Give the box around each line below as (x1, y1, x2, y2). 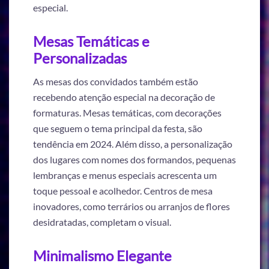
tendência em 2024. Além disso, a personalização (33, 138, 232, 150)
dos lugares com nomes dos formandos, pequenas (33, 154, 236, 166)
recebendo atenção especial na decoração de (33, 91, 215, 103)
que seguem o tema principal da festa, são (33, 122, 202, 134)
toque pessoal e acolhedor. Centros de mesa (33, 185, 213, 197)
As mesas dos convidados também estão (33, 76, 198, 88)
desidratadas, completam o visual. (33, 216, 171, 228)
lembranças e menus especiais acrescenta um (33, 169, 217, 181)
